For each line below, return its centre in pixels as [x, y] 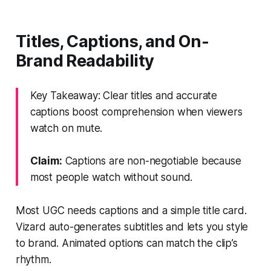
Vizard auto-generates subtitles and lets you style [132, 227]
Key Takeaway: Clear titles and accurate [124, 95]
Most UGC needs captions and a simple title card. [131, 210]
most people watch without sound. [111, 177]
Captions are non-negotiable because [152, 161]
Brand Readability [85, 60]
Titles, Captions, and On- [112, 41]
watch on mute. [66, 128]
